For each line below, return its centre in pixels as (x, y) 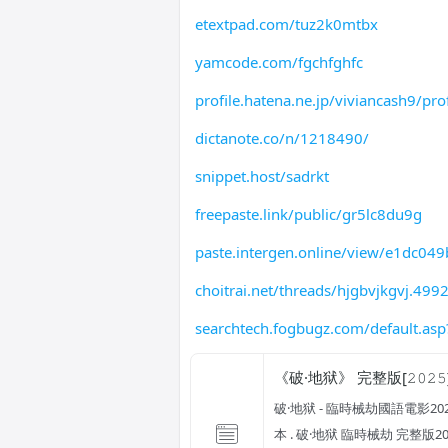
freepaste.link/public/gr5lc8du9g (308, 214)
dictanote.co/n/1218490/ (281, 138)
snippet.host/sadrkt (261, 176)
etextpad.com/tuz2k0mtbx (286, 24)
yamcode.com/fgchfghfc (278, 62)
